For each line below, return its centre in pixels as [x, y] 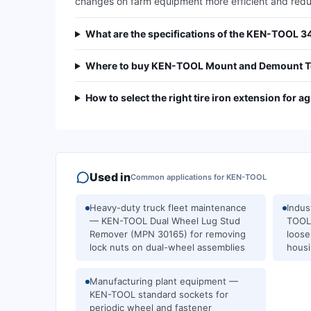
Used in [110, 177]
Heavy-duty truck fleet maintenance [168, 208]
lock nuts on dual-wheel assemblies [167, 247]
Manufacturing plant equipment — [164, 281]
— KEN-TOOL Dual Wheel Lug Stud [165, 221]
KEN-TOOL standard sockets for [159, 294]
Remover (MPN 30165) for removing [168, 234]
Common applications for [177, 177]
